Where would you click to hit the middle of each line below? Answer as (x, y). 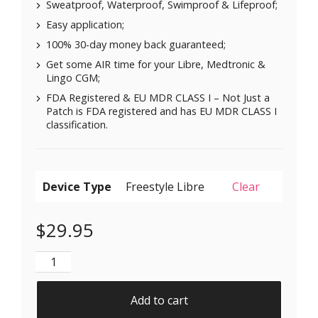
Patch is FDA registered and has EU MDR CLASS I (161, 111)
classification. (77, 125)
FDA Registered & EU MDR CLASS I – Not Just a (158, 98)
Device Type (77, 187)
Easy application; (85, 25)
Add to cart (159, 301)
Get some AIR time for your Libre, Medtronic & (156, 65)
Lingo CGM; (73, 78)
